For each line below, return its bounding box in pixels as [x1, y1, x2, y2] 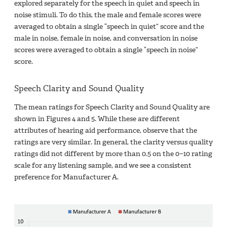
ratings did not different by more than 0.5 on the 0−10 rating [14, 148, 212, 159]
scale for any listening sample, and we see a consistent [14, 160, 192, 170]
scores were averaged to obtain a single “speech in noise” [14, 45, 198, 55]
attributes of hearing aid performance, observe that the [14, 125, 197, 135]
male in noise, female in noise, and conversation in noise [14, 33, 198, 43]
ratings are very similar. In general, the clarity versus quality [14, 137, 213, 147]
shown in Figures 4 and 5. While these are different [14, 113, 180, 124]
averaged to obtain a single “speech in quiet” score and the [14, 21, 204, 31]
